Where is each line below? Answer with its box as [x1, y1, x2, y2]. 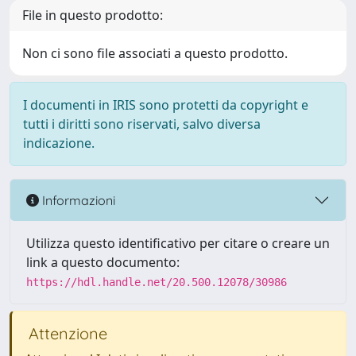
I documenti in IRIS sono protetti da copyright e [23, 96, 308, 114]
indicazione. [23, 134, 95, 152]
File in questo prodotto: [22, 6, 163, 24]
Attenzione [25, 323, 107, 343]
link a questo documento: [26, 253, 180, 271]
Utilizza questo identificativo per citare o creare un [26, 234, 330, 252]
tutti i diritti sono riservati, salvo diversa [23, 115, 261, 133]
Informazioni [39, 192, 115, 208]
